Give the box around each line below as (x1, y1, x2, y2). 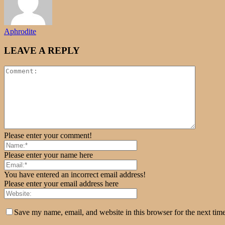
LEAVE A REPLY (4, 45, 80, 56)
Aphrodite (4, 27, 36, 36)
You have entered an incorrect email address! (4, 170, 146, 179)
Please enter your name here (4, 150, 93, 159)
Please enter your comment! (4, 131, 92, 140)
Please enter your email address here (4, 179, 119, 188)
